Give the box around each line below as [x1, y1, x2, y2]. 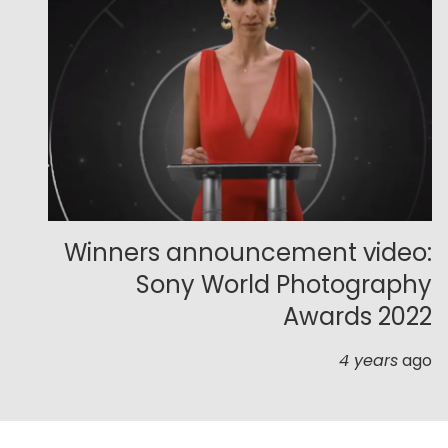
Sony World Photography [136, 268, 432, 302]
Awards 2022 [283, 300, 432, 334]
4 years [339, 349, 398, 373]
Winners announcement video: [64, 236, 432, 270]
